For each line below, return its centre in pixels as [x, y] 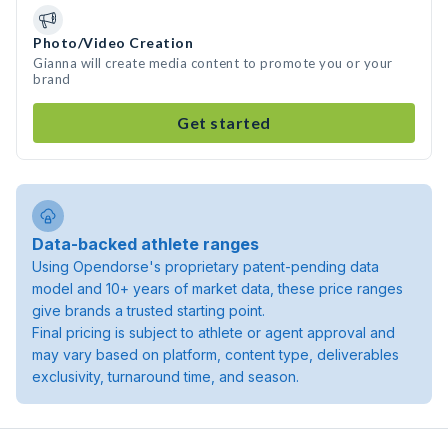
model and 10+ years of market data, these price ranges [217, 288]
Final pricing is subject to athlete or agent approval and [213, 332]
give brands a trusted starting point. [148, 310]
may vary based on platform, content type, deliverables [215, 354]
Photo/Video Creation [113, 42]
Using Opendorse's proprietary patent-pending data [205, 266]
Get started [224, 122]
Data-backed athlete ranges [145, 244]
